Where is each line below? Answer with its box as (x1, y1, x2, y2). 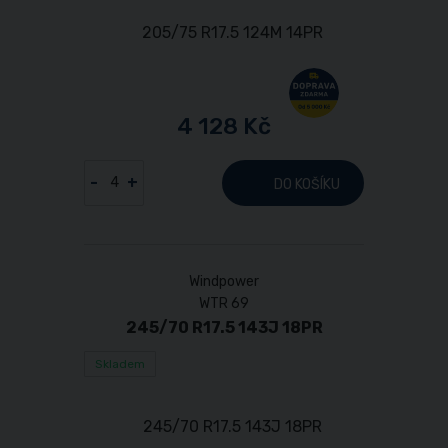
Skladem (95, 356, 145, 371)
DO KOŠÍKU (274, 175, 340, 193)
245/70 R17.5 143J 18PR (125, 317, 323, 337)
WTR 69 (199, 294, 249, 312)
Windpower (189, 272, 259, 290)
